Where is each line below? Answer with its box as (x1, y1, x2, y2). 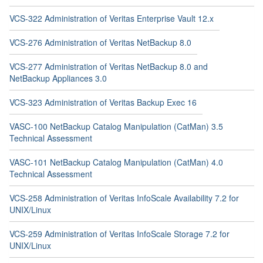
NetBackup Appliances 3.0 (9, 72, 107, 84)
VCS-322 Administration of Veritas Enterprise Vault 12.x (9, 12, 214, 24)
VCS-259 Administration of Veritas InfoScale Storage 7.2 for (9, 228, 230, 240)
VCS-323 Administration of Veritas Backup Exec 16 (9, 96, 197, 108)
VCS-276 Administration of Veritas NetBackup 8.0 (9, 36, 191, 48)
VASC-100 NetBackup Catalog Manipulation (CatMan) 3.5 (9, 120, 223, 132)
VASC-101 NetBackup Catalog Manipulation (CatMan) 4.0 (9, 156, 223, 168)
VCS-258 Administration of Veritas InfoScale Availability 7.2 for (9, 192, 239, 204)
